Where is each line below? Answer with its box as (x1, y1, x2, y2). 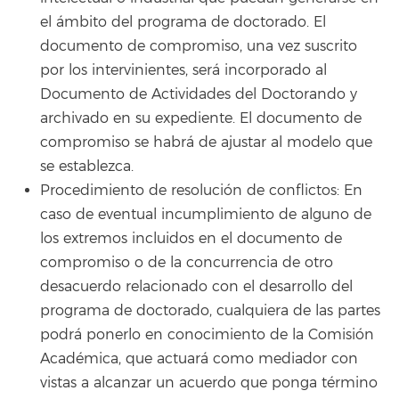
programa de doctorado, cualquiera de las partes (40, 301, 380, 320)
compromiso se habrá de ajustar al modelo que (40, 133, 372, 151)
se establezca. (40, 157, 134, 175)
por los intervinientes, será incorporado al (40, 61, 327, 79)
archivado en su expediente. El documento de (40, 109, 362, 127)
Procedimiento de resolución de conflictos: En (40, 181, 362, 199)
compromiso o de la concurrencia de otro (40, 253, 333, 272)
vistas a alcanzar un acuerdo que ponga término (40, 373, 378, 392)
